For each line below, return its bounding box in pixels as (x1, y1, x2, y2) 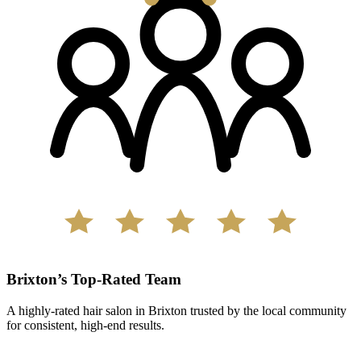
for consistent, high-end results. (6, 317, 164, 332)
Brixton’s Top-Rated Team (6, 271, 181, 288)
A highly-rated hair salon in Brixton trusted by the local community (6, 303, 346, 317)
